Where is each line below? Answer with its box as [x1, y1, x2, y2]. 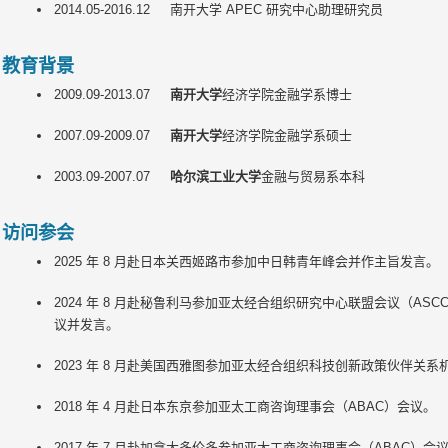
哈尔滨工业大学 [169, 169, 261, 184]
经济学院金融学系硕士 [221, 128, 352, 143]
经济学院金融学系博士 [221, 87, 352, 102]
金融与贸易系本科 [260, 169, 365, 184]
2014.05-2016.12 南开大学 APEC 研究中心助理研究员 [53, 2, 383, 17]
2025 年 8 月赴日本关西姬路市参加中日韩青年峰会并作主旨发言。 [53, 254, 439, 269]
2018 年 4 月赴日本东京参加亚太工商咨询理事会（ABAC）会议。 [53, 399, 436, 414]
